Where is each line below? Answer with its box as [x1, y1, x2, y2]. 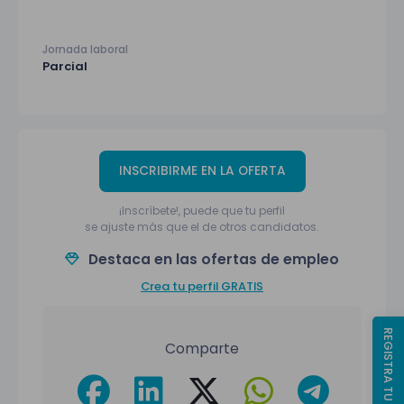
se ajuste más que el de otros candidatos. [85, 219, 319, 234]
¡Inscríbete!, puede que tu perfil [119, 203, 285, 218]
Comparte [165, 339, 239, 358]
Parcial [42, 58, 87, 75]
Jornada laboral [42, 41, 128, 57]
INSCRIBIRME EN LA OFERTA [118, 162, 286, 179]
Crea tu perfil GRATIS [141, 278, 263, 295]
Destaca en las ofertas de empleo [85, 250, 339, 269]
